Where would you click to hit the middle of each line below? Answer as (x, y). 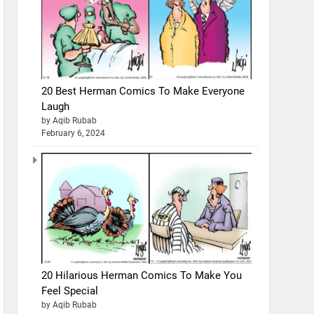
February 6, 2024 (74, 133)
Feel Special (70, 291)
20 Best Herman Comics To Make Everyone (143, 91)
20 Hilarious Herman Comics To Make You (142, 275)
